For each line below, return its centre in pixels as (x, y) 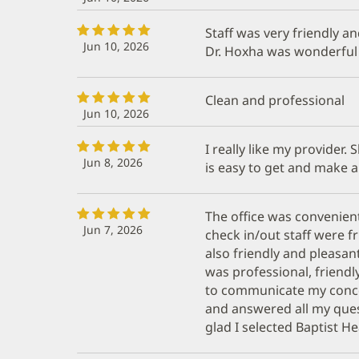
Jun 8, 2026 (113, 162)
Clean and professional (275, 100)
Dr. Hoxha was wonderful (281, 51)
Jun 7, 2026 (113, 229)
